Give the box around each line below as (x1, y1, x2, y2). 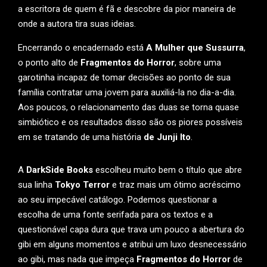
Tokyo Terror (55, 179, 112, 190)
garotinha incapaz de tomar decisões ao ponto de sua (18, 72, 231, 83)
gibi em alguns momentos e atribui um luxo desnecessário (18, 239, 247, 250)
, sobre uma (175, 57, 221, 68)
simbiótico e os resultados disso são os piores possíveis (18, 117, 243, 128)
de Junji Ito (144, 132, 191, 142)
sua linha (18, 179, 55, 190)
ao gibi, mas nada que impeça (18, 254, 136, 265)
